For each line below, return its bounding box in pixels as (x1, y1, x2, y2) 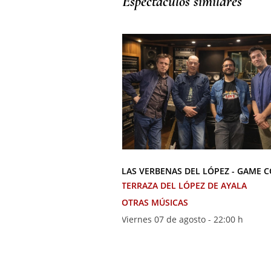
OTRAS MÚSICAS (122, 196, 188, 208)
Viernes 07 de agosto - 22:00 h (122, 213, 243, 225)
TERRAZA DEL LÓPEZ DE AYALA (122, 179, 247, 191)
